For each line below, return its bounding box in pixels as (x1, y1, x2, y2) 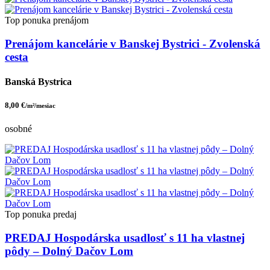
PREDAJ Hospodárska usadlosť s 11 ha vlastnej (5, 231, 245, 244)
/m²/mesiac (25, 102, 55, 110)
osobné (5, 124, 32, 134)
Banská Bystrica (5, 76, 72, 87)
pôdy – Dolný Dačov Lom (5, 244, 133, 257)
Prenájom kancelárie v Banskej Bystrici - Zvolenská (5, 37, 260, 50)
